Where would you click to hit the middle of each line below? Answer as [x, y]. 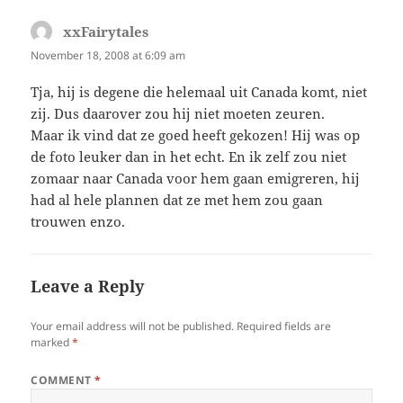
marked [52, 343]
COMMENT [63, 381]
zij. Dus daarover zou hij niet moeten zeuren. [178, 114]
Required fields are [284, 327]
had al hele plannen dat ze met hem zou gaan [177, 200]
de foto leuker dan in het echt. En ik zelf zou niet [189, 157]
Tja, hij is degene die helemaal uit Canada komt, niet [199, 92]
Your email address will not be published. [133, 327]
